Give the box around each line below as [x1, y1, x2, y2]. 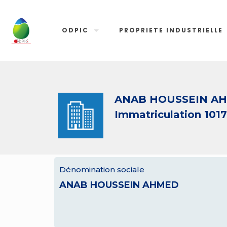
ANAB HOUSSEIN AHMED [59, 179, 179, 191]
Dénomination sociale [59, 165, 144, 174]
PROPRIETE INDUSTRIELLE [119, 26, 223, 34]
